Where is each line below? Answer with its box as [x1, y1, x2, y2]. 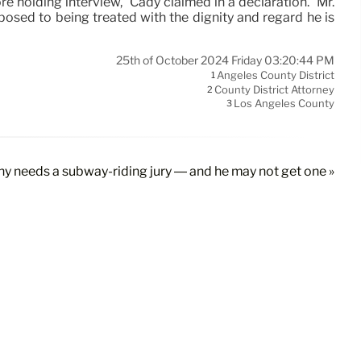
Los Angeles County [234, 97, 334, 110]
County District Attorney [214, 83, 334, 97]
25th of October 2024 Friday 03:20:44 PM [116, 53, 334, 68]
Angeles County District [217, 68, 334, 82]
